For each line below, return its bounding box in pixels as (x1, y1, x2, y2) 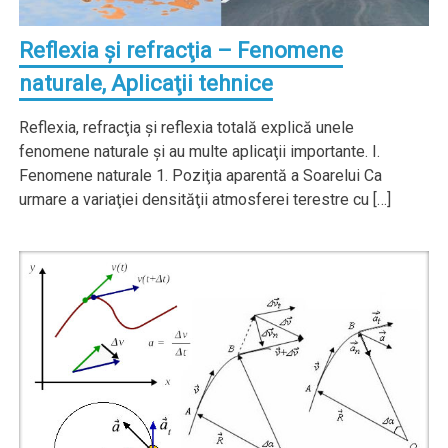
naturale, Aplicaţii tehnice (19, 70, 274, 96)
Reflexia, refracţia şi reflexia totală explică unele (19, 117, 355, 137)
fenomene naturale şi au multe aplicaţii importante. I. (19, 141, 381, 161)
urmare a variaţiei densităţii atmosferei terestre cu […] (19, 189, 392, 209)
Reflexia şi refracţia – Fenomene (19, 37, 344, 63)
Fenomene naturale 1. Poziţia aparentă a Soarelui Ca (19, 165, 383, 185)
